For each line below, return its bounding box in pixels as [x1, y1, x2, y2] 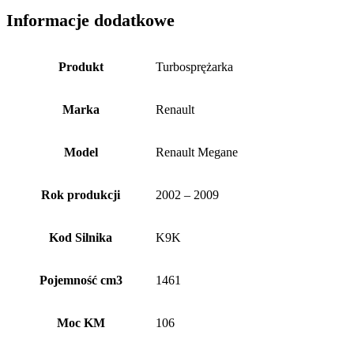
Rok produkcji [41, 188, 120, 202]
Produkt [58, 60, 104, 74]
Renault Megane [156, 145, 238, 160]
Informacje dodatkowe [6, 9, 175, 30]
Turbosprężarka [156, 60, 233, 74]
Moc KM [56, 316, 105, 330]
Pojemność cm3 [39, 273, 122, 288]
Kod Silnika [49, 231, 112, 245]
